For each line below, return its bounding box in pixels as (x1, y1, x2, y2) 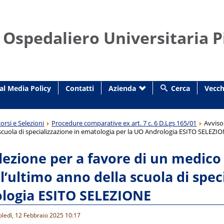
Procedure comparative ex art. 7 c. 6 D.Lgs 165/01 (51, 118, 197, 127)
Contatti (65, 83, 94, 93)
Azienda (108, 83, 136, 93)
